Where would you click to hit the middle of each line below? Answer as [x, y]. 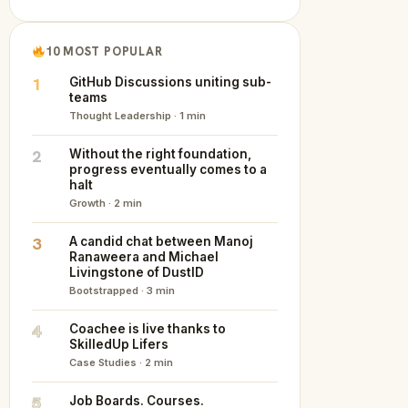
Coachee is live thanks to [148, 329]
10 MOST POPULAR [104, 51]
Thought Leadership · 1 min [138, 116]
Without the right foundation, [160, 154]
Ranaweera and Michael [144, 257]
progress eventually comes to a [168, 169]
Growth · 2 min [106, 203]
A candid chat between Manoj [161, 241]
